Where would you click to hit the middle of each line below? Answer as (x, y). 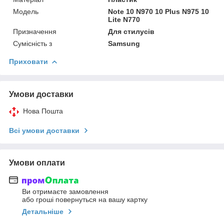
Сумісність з (32, 43)
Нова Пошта (43, 111)
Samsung (124, 43)
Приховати (28, 61)
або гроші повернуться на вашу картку (85, 200)
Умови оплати (37, 162)
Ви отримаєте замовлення (65, 192)
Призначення (35, 31)
